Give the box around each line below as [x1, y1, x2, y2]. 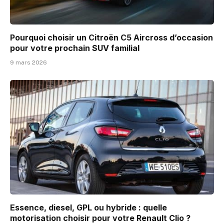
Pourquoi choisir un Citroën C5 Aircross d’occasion [10, 32, 213, 42]
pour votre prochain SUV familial [10, 42, 139, 53]
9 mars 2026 [10, 58, 47, 66]
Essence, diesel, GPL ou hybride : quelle [10, 202, 167, 213]
